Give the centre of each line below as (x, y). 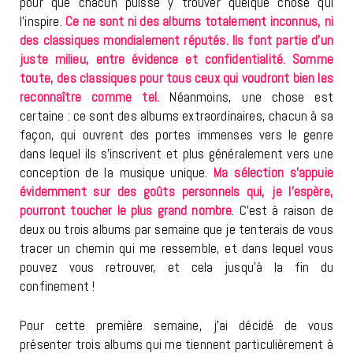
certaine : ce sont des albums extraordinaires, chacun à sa (176, 116)
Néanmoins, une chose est (246, 97)
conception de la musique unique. (117, 173)
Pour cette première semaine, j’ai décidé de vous (176, 326)
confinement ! (58, 286)
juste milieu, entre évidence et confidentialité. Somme (176, 59)
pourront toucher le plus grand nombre (126, 211)
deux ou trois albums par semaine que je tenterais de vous (176, 230)
